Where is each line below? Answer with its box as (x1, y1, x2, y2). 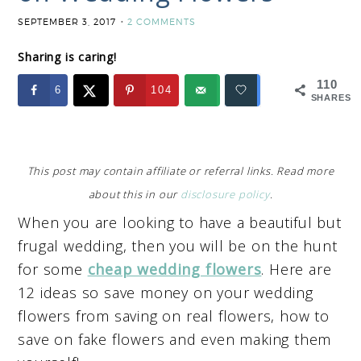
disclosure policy (180, 186, 270, 201)
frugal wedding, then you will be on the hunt (18, 235, 338, 255)
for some (18, 259, 88, 279)
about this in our (88, 186, 180, 201)
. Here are (261, 259, 332, 279)
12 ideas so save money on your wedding (18, 282, 313, 302)
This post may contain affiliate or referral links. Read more (27, 163, 334, 178)
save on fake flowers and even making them (18, 329, 332, 349)
